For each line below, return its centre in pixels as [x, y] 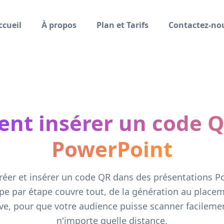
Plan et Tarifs [122, 25]
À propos [59, 25]
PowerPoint [112, 149]
